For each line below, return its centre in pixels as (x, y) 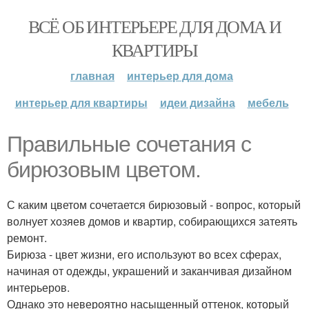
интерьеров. (38, 287)
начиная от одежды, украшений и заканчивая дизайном (149, 271)
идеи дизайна (197, 102)
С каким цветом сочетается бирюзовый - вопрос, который (154, 205)
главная (92, 76)
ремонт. (27, 238)
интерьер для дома (180, 76)
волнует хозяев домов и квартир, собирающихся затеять (152, 221)
